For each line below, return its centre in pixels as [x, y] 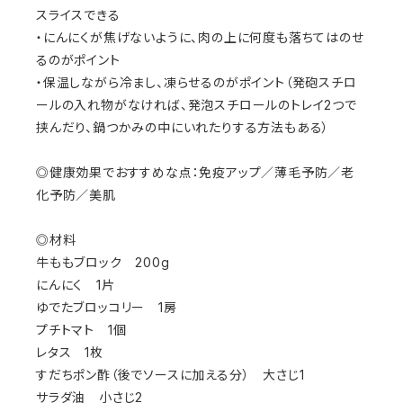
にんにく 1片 [76, 285]
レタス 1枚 [70, 352]
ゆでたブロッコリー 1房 [107, 307]
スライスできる [78, 15]
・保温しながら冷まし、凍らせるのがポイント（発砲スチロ [197, 82]
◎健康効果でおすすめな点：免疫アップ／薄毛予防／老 [195, 172]
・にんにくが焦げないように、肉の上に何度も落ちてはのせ [200, 37]
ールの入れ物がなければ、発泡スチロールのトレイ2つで [197, 105]
